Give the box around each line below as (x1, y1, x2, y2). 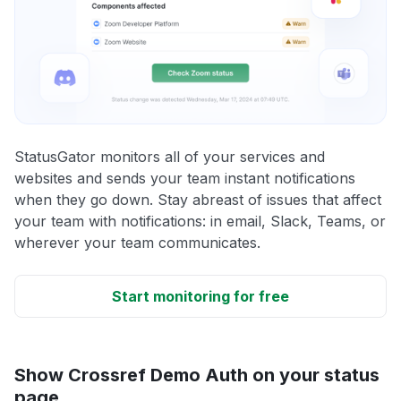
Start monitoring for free (112, 286, 289, 305)
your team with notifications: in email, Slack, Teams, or (14, 211, 386, 230)
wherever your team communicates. (14, 233, 260, 252)
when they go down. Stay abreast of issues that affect (14, 190, 381, 209)
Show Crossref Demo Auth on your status (14, 363, 380, 386)
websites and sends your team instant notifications (14, 168, 355, 187)
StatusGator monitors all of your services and (14, 147, 325, 166)
